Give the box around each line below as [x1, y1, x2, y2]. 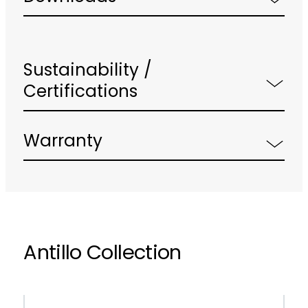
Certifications [23, 85, 138, 102]
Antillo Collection [23, 244, 181, 265]
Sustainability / [23, 63, 153, 80]
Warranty [23, 134, 103, 151]
